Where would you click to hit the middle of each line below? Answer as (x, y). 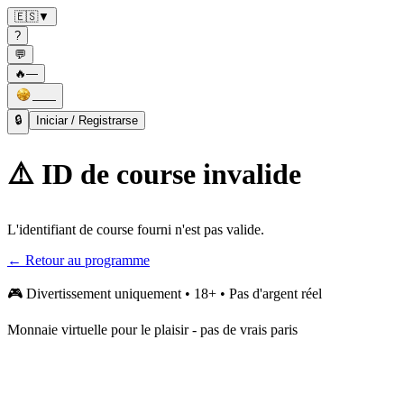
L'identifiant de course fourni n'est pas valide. (136, 229)
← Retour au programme (78, 260)
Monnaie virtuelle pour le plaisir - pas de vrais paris (152, 329)
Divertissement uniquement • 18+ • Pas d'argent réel (174, 293)
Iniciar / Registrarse (87, 120)
